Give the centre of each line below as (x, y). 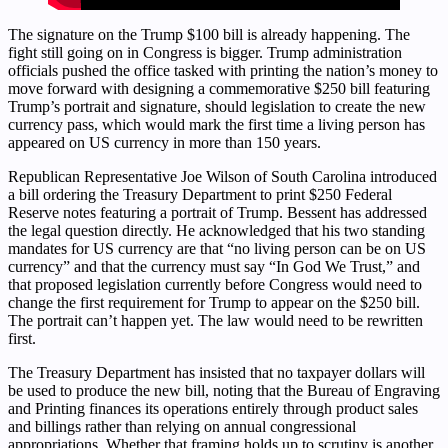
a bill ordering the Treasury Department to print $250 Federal (200, 194)
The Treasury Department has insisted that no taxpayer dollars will (216, 372)
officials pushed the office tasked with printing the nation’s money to (223, 70)
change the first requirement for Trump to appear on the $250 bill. (214, 302)
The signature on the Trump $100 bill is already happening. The (209, 34)
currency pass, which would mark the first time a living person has (216, 124)
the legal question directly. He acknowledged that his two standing (216, 230)
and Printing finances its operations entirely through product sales (213, 408)
